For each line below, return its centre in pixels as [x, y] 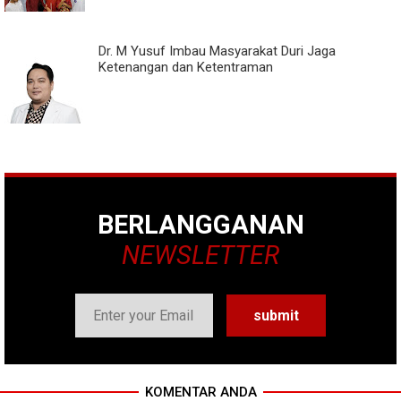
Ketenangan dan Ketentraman [186, 68]
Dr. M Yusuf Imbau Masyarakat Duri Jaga [217, 51]
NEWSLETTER [200, 256]
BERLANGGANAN [200, 225]
